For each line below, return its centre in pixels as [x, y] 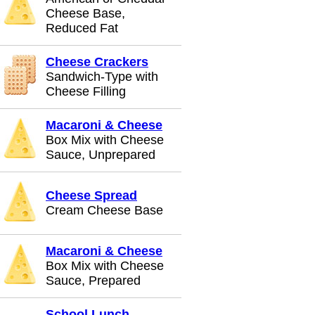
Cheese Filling [86, 91]
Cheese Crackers [97, 62]
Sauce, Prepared [93, 281]
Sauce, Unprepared [101, 155]
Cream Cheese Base [104, 210]
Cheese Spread [91, 195]
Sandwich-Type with [102, 77]
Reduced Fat [82, 28]
